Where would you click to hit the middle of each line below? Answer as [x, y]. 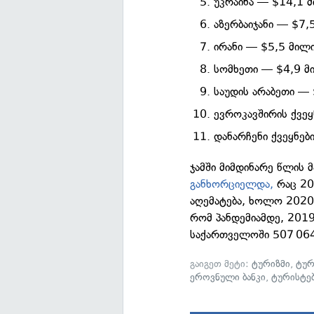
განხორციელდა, [232, 184]
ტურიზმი [271, 264]
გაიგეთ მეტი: [221, 264]
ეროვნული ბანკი [228, 277]
